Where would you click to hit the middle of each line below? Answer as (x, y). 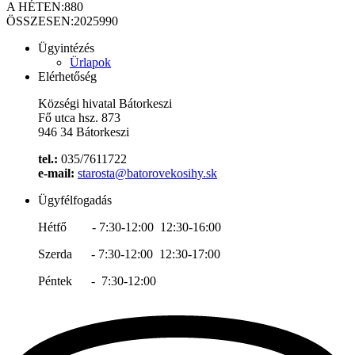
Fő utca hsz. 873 (79, 118)
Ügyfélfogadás (75, 200)
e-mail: (56, 173)
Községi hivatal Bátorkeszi (105, 103)
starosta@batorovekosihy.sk (147, 173)
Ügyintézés (66, 48)
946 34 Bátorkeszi (84, 132)
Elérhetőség (67, 76)
